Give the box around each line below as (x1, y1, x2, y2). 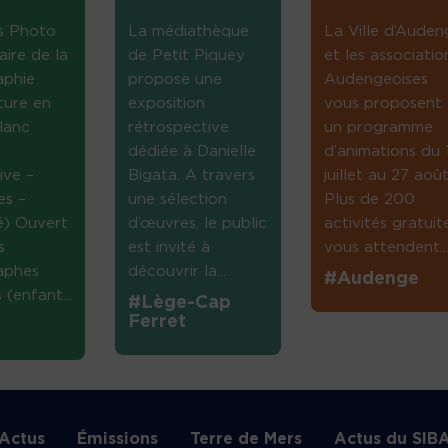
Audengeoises (323, 72, 428, 88)
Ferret (128, 313, 187, 332)
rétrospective (128, 120, 230, 136)
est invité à (128, 240, 211, 256)
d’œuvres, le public (128, 216, 268, 232)
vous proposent (323, 96, 442, 112)
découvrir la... (128, 264, 227, 280)
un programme (323, 120, 433, 136)
